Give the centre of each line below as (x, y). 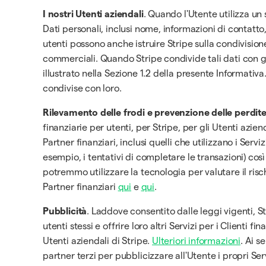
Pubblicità (65, 211)
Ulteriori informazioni (196, 241)
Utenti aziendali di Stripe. (97, 241)
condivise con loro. (82, 88)
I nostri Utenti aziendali (93, 14)
